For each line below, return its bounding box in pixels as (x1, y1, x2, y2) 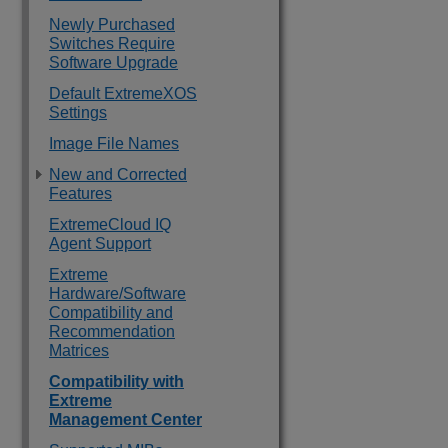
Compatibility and (49, 304, 173, 321)
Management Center (49, 411, 202, 428)
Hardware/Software (49, 285, 186, 302)
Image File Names (49, 135, 179, 152)
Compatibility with (49, 373, 184, 390)
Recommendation (49, 323, 175, 340)
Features (49, 185, 112, 202)
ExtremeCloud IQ (49, 216, 171, 233)
